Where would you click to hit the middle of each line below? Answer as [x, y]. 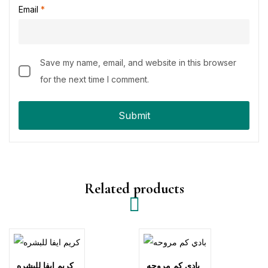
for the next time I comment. [95, 79]
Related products [134, 189]
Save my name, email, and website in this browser [138, 63]
